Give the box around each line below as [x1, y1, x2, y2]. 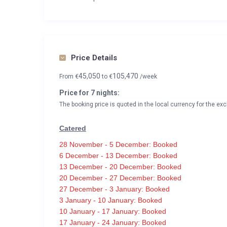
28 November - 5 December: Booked [59, 140, 177, 148]
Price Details [71, 53, 117, 62]
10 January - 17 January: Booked [59, 207, 166, 215]
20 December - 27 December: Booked [59, 174, 181, 182]
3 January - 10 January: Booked [59, 196, 162, 204]
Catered [59, 124, 86, 132]
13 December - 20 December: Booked [59, 163, 181, 171]
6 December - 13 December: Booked [59, 152, 177, 160]
